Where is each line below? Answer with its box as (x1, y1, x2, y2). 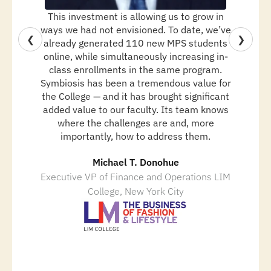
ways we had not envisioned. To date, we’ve (40, 24, 231, 36)
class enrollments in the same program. (49, 64, 222, 76)
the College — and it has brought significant (42, 90, 229, 103)
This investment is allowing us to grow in (47, 10, 224, 23)
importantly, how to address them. (60, 130, 211, 143)
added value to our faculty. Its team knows (42, 103, 229, 116)
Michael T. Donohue (92, 156, 179, 169)
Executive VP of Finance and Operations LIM (41, 171, 230, 183)
